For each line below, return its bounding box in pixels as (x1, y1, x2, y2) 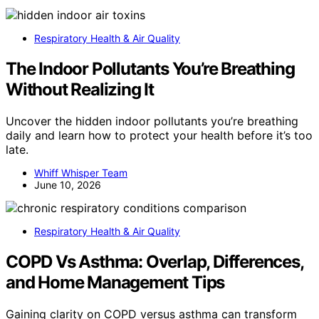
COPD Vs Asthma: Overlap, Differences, (6, 251, 303, 273)
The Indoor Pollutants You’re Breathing (6, 58, 295, 80)
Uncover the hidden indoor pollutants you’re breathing (6, 114, 298, 129)
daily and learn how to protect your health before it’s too (6, 128, 313, 143)
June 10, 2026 (34, 179, 101, 192)
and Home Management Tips (6, 272, 225, 293)
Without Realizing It (6, 79, 155, 100)
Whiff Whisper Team (34, 167, 127, 179)
